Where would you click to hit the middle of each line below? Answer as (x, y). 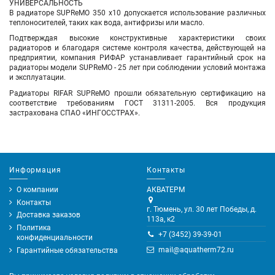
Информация (35, 170)
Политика (34, 228)
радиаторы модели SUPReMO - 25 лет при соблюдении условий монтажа (137, 68)
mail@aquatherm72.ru (196, 250)
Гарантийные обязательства (67, 251)
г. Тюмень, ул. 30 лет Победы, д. (202, 209)
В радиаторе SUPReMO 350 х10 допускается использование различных (137, 13)
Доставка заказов (48, 215)
